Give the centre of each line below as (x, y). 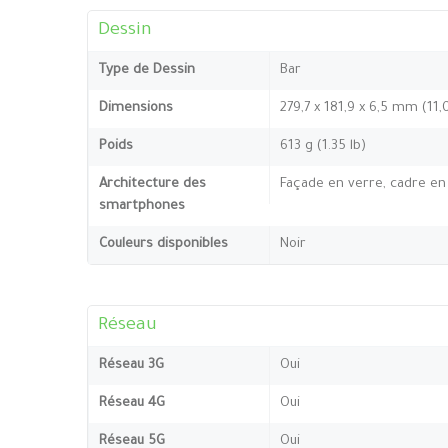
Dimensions (136, 108)
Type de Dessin (147, 70)
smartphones (142, 206)
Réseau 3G (131, 365)
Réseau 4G (132, 403)
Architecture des (152, 184)
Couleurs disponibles (163, 244)
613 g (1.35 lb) (323, 146)
